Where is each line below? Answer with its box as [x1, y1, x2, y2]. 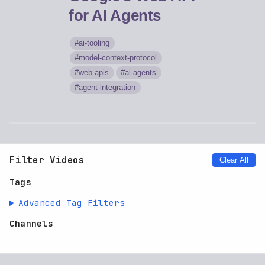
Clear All [219, 156, 248, 165]
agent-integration [79, 83, 136, 92]
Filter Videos [9, 153, 85, 166]
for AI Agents [69, 7, 161, 24]
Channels [9, 218, 53, 230]
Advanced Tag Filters [18, 197, 125, 209]
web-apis [79, 68, 109, 77]
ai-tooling [79, 38, 110, 48]
